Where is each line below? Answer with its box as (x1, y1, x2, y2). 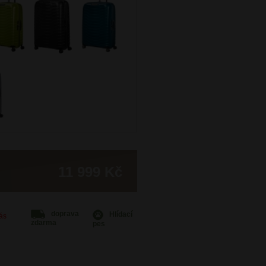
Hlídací (109, 210, 133, 218)
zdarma (30, 218, 56, 227)
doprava (50, 209, 79, 218)
